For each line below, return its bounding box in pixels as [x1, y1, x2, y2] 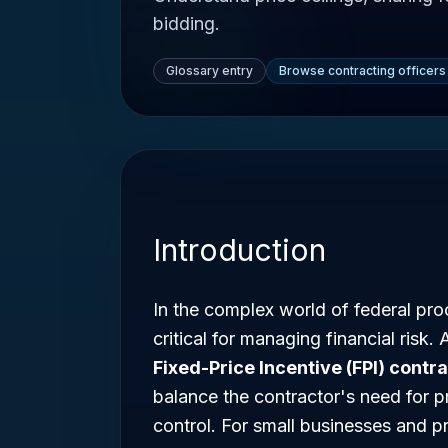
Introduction [153, 232, 326, 268]
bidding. [153, 13, 220, 34]
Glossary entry [166, 63, 253, 78]
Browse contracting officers [279, 63, 446, 78]
